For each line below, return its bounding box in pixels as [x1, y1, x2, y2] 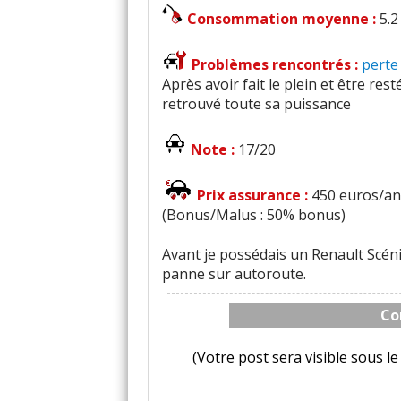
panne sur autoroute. [162, 264, 306, 284]
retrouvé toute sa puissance [162, 94, 351, 114]
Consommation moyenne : [187, 9, 380, 29]
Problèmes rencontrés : [192, 55, 362, 74]
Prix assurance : [197, 185, 311, 205]
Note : [191, 140, 238, 159]
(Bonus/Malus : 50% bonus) [162, 205, 346, 225]
